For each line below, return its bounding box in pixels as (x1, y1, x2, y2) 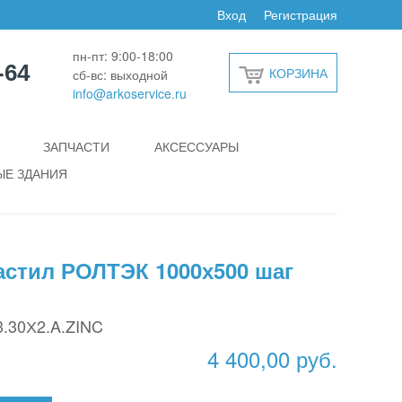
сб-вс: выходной (72, 65, 168, 83)
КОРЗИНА (269, 63, 328, 82)
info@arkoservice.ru (72, 83, 187, 102)
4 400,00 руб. (207, 343, 337, 374)
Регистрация (264, 5, 337, 23)
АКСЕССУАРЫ (154, 137, 239, 155)
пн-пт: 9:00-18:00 (72, 46, 173, 65)
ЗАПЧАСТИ (43, 137, 109, 155)
